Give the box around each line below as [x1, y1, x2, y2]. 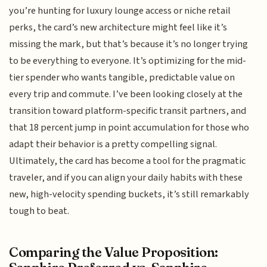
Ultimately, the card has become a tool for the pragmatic [9, 153, 246, 168]
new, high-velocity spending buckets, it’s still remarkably [9, 187, 250, 201]
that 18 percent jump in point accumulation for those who [9, 120, 250, 135]
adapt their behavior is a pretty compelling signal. [9, 136, 218, 151]
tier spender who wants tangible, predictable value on [9, 70, 235, 85]
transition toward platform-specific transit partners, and [9, 103, 247, 118]
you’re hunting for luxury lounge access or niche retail [9, 3, 231, 18]
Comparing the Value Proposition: [9, 244, 219, 261]
